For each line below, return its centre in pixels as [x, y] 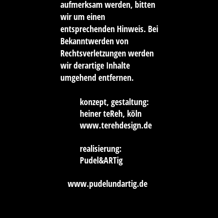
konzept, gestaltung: [114, 102]
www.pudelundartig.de [107, 184]
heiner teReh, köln [110, 114]
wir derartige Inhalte [95, 65]
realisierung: [100, 149]
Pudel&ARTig [101, 160]
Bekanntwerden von [94, 41]
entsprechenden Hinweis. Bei [109, 29]
